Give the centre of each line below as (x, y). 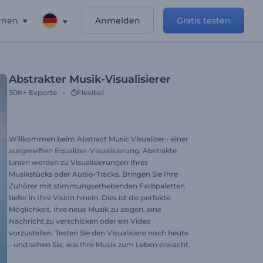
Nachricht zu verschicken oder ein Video (80, 221)
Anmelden (118, 21)
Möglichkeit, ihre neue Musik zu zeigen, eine (85, 209)
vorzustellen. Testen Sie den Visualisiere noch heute (99, 233)
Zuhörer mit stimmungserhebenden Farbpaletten (97, 186)
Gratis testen (204, 21)
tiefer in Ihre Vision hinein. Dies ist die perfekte (90, 198)
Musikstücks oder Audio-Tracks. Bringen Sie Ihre (93, 174)
